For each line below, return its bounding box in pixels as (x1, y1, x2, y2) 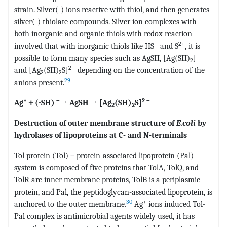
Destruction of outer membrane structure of (14, 118, 176, 128)
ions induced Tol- (146, 199, 205, 209)
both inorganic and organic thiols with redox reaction (14, 28, 192, 39)
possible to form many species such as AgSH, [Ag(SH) (14, 53, 190, 63)
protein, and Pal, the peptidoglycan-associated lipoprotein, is (14, 186, 212, 197)
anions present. (14, 77, 64, 87)
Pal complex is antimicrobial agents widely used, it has (14, 211, 195, 221)
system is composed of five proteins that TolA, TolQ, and (14, 162, 199, 172)
